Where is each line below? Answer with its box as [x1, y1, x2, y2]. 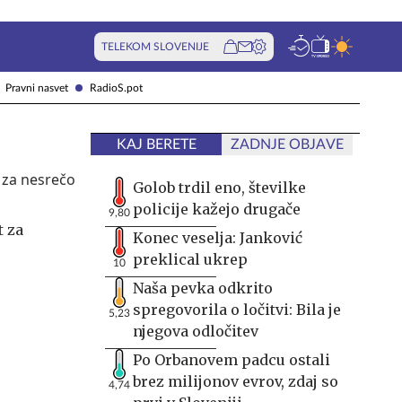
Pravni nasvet [5, 82, 68, 93]
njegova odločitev [133, 322, 258, 340]
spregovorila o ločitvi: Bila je [133, 301, 341, 319]
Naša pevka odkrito [133, 279, 273, 297]
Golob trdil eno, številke [133, 179, 306, 197]
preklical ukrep [133, 250, 248, 268]
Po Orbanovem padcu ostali [133, 351, 330, 369]
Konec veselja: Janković [133, 229, 302, 247]
